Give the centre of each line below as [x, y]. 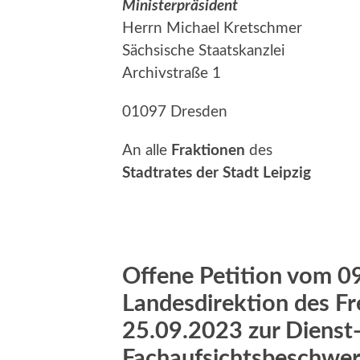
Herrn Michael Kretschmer [212, 28]
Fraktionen [208, 150]
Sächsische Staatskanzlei [204, 51]
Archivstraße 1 [172, 73]
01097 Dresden [175, 112]
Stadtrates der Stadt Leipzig [217, 173]
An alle [147, 150]
